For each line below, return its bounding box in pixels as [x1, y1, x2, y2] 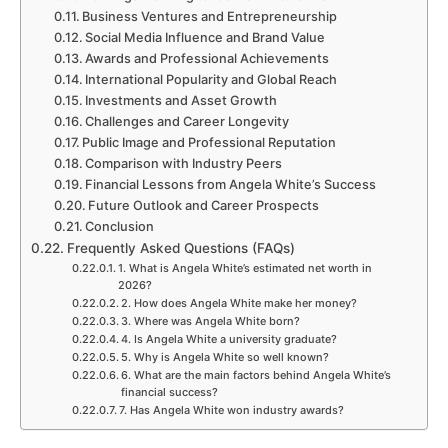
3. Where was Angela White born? [120, 313, 300, 328]
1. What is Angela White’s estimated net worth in [117, 260, 372, 275]
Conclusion [85, 218, 155, 234]
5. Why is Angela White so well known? [120, 349, 329, 364]
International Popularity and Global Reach [85, 71, 338, 87]
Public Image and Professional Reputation [82, 134, 337, 150]
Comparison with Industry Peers [85, 155, 283, 171]
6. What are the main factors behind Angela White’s [120, 367, 391, 382]
